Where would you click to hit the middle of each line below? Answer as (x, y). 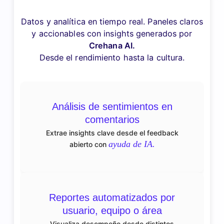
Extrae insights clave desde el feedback (112, 132)
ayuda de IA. (131, 144)
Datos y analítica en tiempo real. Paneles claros (112, 21)
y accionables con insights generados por (112, 33)
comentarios (112, 119)
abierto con (89, 144)
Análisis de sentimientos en (112, 106)
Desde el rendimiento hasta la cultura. (112, 57)
